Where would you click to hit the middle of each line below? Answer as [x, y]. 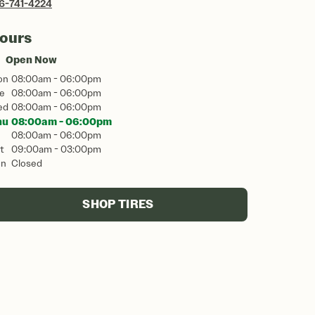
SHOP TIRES [118, 204]
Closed [27, 163]
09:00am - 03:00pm [56, 149]
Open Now [31, 60]
